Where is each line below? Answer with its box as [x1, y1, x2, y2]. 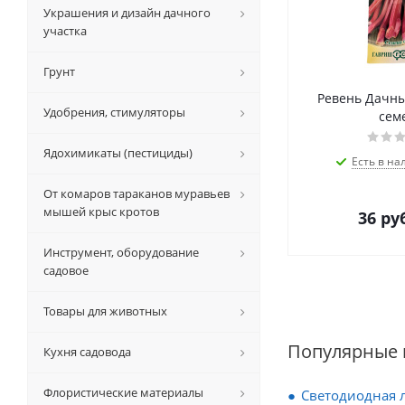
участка [43, 23, 87, 39]
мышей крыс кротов [43, 203, 159, 220]
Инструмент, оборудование [43, 244, 199, 260]
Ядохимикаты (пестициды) [43, 145, 193, 161]
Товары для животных [43, 303, 167, 319]
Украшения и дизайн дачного [43, 5, 211, 21]
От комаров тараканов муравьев [43, 185, 230, 202]
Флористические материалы [43, 384, 203, 400]
